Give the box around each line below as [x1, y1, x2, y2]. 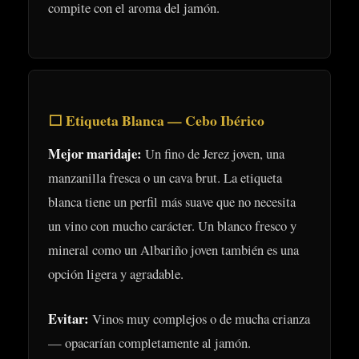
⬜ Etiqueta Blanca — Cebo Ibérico [48, 109, 264, 131]
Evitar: [48, 309, 89, 329]
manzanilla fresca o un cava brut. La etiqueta [48, 167, 282, 187]
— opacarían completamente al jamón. [48, 333, 251, 353]
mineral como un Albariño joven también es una [48, 240, 299, 259]
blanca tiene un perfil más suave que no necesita [48, 192, 296, 211]
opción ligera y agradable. [48, 264, 184, 283]
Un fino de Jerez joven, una [142, 143, 284, 163]
